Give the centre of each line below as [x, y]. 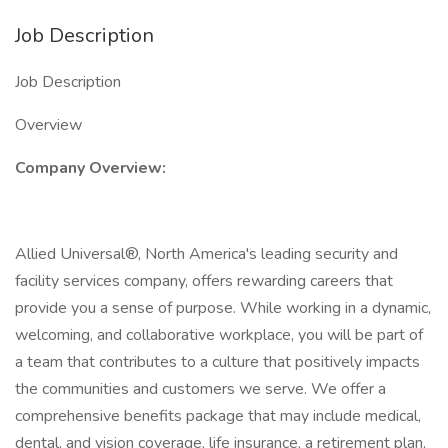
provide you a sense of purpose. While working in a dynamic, [223, 308]
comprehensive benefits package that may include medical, [218, 416]
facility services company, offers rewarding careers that [204, 281]
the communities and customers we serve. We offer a [200, 389]
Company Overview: [90, 168]
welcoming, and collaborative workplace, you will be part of [219, 335]
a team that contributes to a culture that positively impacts [217, 362]
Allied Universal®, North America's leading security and [206, 254]
